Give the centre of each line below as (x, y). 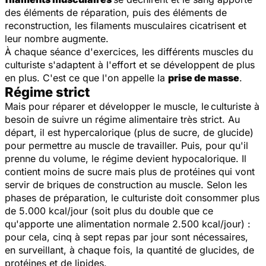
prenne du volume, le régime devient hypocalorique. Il (126, 158)
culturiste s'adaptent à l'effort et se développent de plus (130, 64)
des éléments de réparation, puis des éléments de (116, 12)
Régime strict (47, 92)
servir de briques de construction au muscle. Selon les (126, 184)
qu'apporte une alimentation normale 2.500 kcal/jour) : (128, 224)
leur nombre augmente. (57, 38)
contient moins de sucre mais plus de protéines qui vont (130, 171)
